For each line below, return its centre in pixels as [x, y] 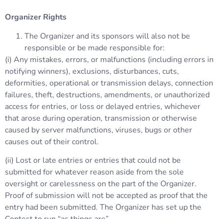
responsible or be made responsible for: [95, 48]
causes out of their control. [52, 142]
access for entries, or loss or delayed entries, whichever [103, 106]
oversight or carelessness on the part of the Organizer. [101, 184]
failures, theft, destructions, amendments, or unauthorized [107, 95]
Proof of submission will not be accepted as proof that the [106, 196]
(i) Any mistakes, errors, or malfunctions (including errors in [109, 59]
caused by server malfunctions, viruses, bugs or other [99, 130]
